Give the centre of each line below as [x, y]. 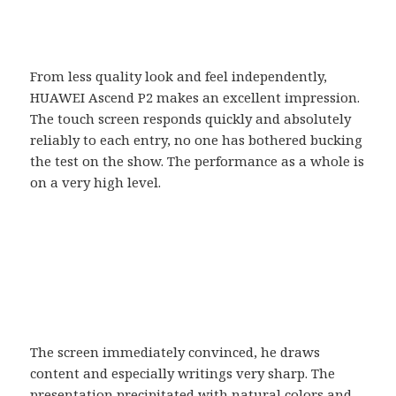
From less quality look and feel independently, [179, 76]
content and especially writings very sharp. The [183, 373]
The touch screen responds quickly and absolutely [191, 118]
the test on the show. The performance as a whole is [198, 160]
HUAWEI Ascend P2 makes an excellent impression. [195, 97]
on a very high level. [96, 182]
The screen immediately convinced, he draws [175, 351]
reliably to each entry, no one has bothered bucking [197, 139]
